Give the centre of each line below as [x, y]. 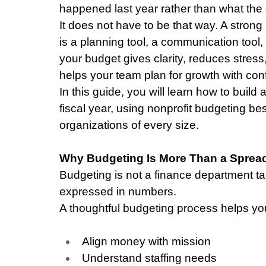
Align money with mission [146, 241]
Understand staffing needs [149, 258]
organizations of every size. [129, 125]
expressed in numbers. [118, 191]
